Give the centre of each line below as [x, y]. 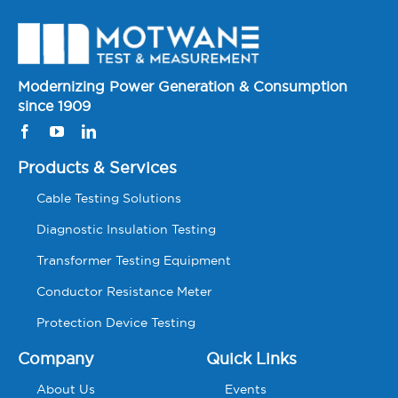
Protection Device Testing [115, 322]
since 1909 [54, 105]
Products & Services [97, 167]
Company [56, 358]
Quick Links [252, 358]
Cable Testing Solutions [108, 198]
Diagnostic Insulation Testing [126, 229]
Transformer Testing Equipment [133, 260]
